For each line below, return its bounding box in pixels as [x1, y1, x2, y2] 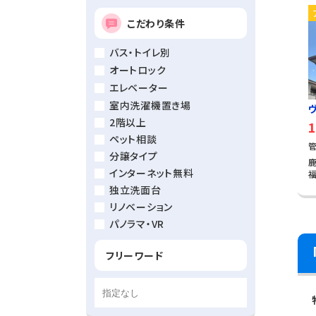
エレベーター [109, 80, 169, 95]
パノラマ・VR [109, 217, 164, 231]
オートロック [109, 63, 166, 78]
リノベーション [109, 200, 173, 214]
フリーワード [106, 248, 164, 263]
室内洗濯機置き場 [109, 98, 191, 113]
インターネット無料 [109, 166, 194, 181]
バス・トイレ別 [109, 45, 171, 60]
